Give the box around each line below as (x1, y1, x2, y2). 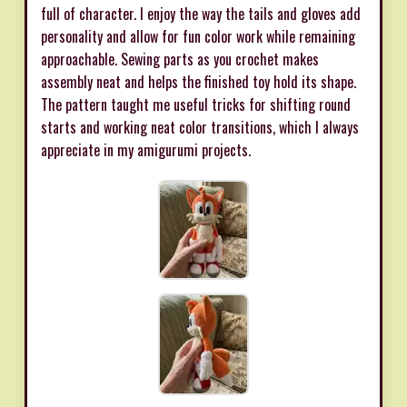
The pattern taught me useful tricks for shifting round (41, 93, 351, 115)
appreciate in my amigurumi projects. (41, 138, 251, 161)
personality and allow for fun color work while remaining (41, 25, 355, 47)
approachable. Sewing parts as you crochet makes (41, 47, 319, 70)
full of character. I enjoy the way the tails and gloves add (41, 2, 361, 25)
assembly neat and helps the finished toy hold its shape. (41, 70, 356, 93)
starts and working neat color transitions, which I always (41, 115, 359, 138)
